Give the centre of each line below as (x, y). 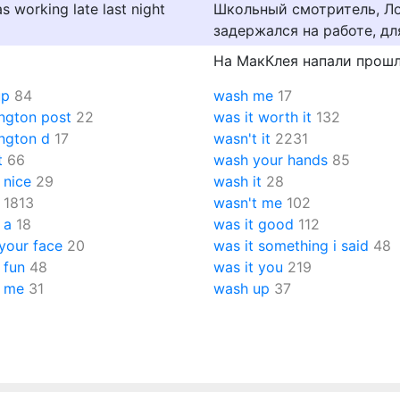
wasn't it (242, 138)
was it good (254, 224)
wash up (242, 288)
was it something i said (291, 246)
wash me (243, 96)
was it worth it (262, 117)
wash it (237, 181)
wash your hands (271, 160)
